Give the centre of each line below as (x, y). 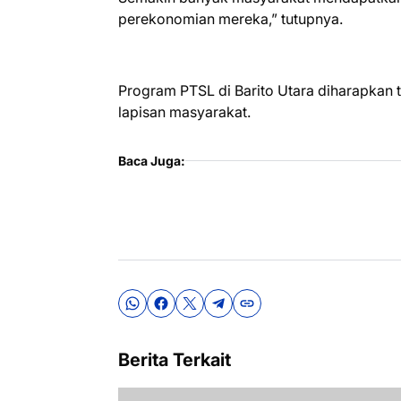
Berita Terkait (175, 360)
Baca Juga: (152, 161)
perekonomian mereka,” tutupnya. (230, 19)
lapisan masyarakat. (184, 112)
